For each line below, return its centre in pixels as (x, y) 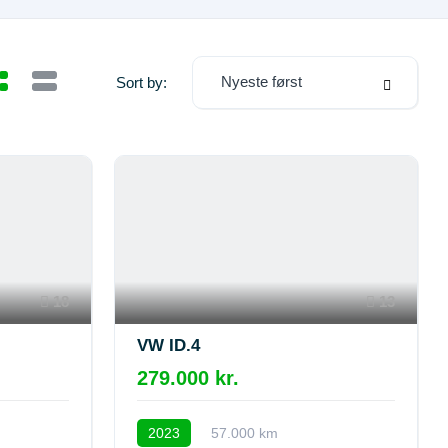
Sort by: (141, 82)
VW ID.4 (168, 345)
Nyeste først (261, 81)
